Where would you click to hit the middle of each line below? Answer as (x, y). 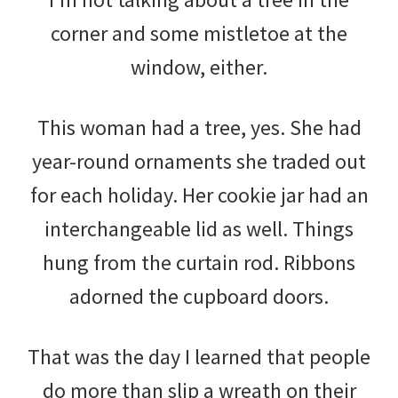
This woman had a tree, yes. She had (199, 127)
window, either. (199, 67)
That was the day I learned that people (199, 356)
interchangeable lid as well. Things (199, 228)
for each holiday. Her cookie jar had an (199, 195)
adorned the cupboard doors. (199, 296)
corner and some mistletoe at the (199, 33)
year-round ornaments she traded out (199, 161)
